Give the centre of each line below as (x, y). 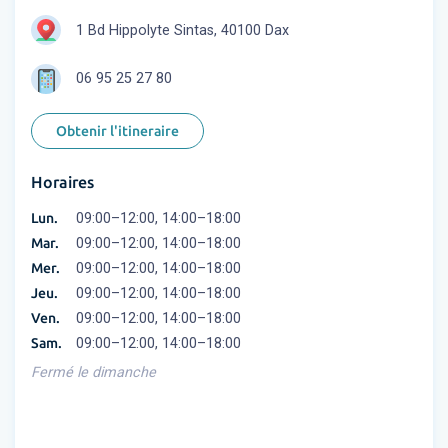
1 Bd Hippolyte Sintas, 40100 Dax (182, 31)
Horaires (62, 182)
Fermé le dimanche (93, 373)
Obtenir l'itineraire (117, 131)
